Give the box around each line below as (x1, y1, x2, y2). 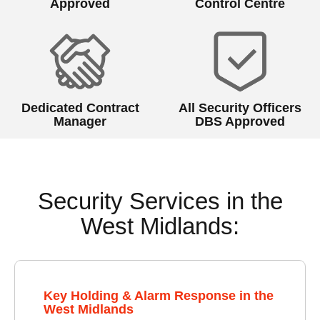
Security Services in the (37, 187, 283, 214)
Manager (54, 114, 106, 129)
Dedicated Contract (21, 100, 139, 115)
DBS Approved (195, 114, 285, 129)
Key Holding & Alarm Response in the (44, 288, 274, 303)
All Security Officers (179, 100, 301, 115)
